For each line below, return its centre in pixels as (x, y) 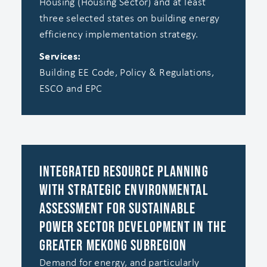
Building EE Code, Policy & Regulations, (127, 73)
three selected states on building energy (129, 18)
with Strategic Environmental (124, 190)
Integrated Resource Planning (124, 172)
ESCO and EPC (71, 89)
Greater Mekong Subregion (113, 246)
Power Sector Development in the (133, 227)
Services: (60, 57)
